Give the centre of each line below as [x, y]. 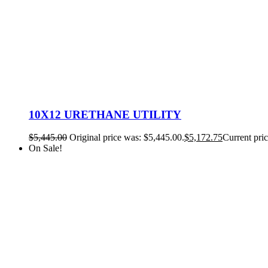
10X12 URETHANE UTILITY [105, 114]
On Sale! [45, 148]
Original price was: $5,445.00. [127, 138]
